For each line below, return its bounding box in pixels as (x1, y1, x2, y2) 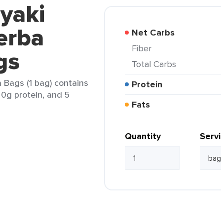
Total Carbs (136, 58, 176, 70)
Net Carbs (138, 26, 175, 39)
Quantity (125, 130, 161, 143)
